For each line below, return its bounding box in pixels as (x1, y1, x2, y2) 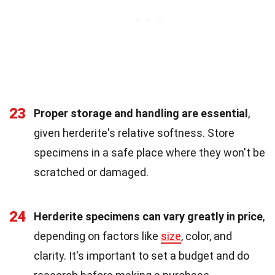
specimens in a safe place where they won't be (34, 145, 265, 159)
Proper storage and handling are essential (34, 106, 248, 120)
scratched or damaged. (34, 165, 149, 179)
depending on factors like (34, 229, 161, 242)
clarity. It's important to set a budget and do (34, 249, 249, 262)
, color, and (181, 229, 232, 242)
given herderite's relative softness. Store (34, 126, 234, 139)
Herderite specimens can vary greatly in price (34, 209, 263, 223)
